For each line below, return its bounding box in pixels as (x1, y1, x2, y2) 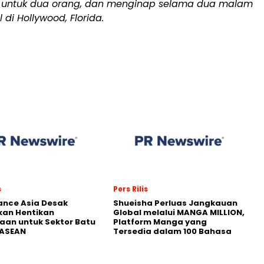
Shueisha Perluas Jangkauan (113, 197, 237, 209)
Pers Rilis (113, 183, 148, 194)
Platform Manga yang (113, 216, 207, 227)
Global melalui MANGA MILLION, (113, 206, 245, 218)
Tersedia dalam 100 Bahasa (113, 225, 232, 237)
